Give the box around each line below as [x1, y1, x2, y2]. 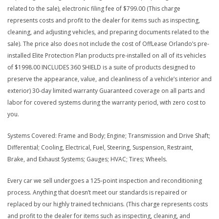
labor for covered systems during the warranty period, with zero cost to [7, 98, 206, 107]
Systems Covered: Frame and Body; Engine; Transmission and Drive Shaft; [7, 131, 210, 140]
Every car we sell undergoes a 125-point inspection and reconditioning [7, 176, 202, 185]
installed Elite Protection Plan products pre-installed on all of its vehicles [7, 51, 206, 60]
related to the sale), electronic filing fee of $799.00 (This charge [7, 4, 180, 13]
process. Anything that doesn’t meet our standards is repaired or [7, 188, 187, 197]
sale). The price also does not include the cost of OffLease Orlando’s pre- [7, 40, 209, 48]
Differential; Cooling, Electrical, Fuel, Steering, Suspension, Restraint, [7, 143, 193, 152]
